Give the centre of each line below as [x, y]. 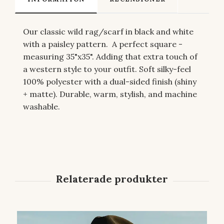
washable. [41, 106]
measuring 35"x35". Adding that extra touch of [110, 56]
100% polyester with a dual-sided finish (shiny [110, 81]
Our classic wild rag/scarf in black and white [108, 31]
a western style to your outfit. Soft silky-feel [107, 69]
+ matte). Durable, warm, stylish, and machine [110, 94]
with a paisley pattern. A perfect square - [103, 44]
